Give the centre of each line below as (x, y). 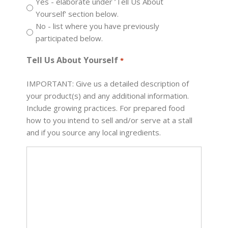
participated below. (69, 38)
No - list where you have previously (98, 26)
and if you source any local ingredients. (94, 132)
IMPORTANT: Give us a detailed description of (108, 83)
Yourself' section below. (77, 14)
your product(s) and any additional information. (108, 96)
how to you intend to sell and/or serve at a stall (110, 120)
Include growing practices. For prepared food (106, 108)
